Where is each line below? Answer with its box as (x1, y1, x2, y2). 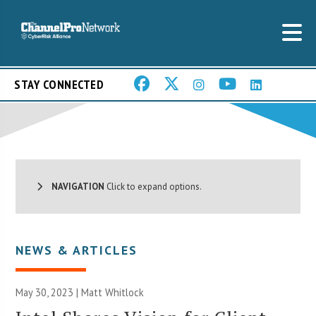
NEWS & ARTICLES (16, 241, 138, 258)
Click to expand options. (104, 180, 202, 193)
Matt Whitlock (81, 285, 145, 299)
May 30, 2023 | (16, 285, 82, 299)
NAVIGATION (42, 180, 105, 193)
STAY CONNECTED (14, 76, 104, 93)
